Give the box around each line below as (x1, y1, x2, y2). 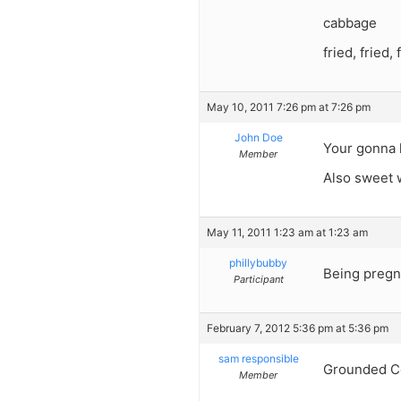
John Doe (234, 131, 283, 145)
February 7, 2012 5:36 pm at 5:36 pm (207, 321, 388, 336)
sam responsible (218, 352, 299, 366)
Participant (233, 272, 284, 286)
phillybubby (229, 255, 287, 269)
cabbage (323, 14, 377, 32)
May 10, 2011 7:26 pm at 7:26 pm (207, 100, 371, 115)
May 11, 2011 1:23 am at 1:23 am (207, 225, 368, 239)
